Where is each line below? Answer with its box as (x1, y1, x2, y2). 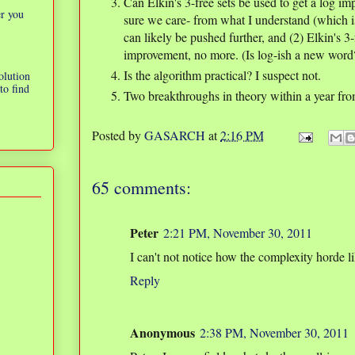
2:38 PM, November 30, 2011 (200, 324, 349, 342)
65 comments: (92, 176, 191, 200)
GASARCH (144, 126, 205, 143)
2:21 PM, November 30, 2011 (163, 224, 312, 242)
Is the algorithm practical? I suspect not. (124, 67, 321, 84)
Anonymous (130, 323, 195, 342)
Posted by (92, 126, 144, 143)
